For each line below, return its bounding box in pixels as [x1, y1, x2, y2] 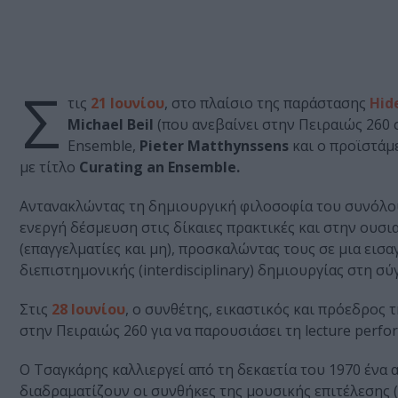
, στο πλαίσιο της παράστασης [164, 93, 370, 114]
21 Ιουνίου [91, 93, 164, 114]
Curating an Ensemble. [79, 157, 240, 178]
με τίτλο [20, 157, 79, 178]
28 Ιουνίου [52, 299, 125, 320]
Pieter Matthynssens [136, 136, 289, 156]
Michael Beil [68, 115, 157, 135]
